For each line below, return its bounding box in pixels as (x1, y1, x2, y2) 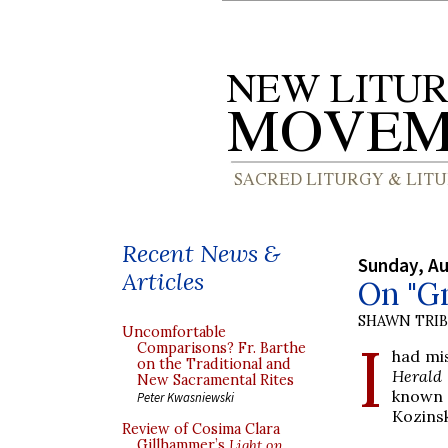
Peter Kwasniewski (137, 389, 234, 405)
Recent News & (122, 238, 280, 269)
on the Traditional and (137, 355, 291, 373)
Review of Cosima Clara (122, 420, 280, 438)
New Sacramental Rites (137, 371, 294, 389)
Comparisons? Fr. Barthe (137, 339, 306, 357)
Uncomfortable (122, 323, 226, 341)
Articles (122, 266, 204, 297)
